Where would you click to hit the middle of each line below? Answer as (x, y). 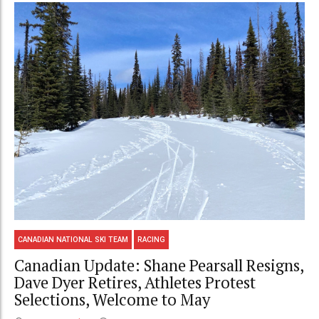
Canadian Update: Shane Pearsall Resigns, (159, 265)
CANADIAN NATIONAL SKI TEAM (73, 239)
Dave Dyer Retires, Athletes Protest (135, 282)
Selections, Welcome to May (112, 299)
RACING (152, 239)
